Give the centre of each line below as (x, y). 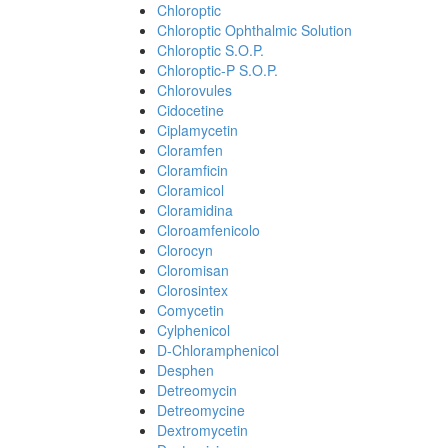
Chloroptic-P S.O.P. (217, 70)
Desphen (185, 370)
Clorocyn (185, 250)
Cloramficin (192, 170)
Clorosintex (192, 290)
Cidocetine (190, 110)
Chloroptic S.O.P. (210, 50)
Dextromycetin (202, 430)
